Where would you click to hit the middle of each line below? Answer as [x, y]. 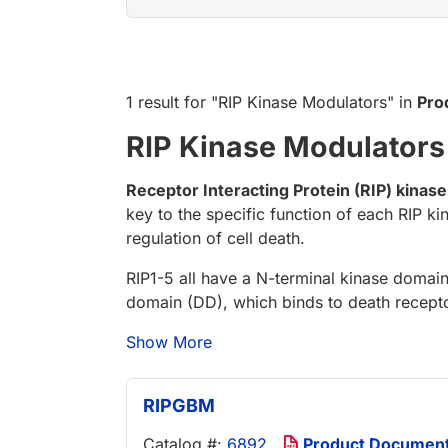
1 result [152, 102]
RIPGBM [179, 406]
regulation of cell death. [215, 238]
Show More [169, 342]
